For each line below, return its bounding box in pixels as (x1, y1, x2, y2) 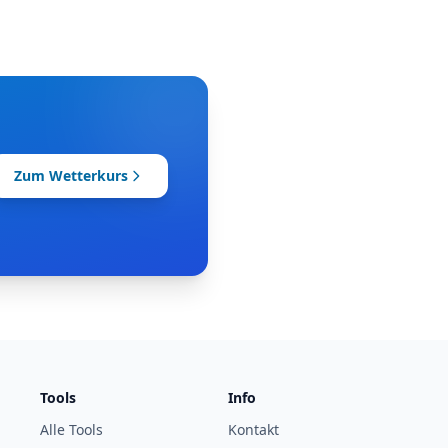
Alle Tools (40, 420, 103, 439)
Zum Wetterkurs (14, 166, 128, 185)
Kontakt (228, 420, 279, 439)
